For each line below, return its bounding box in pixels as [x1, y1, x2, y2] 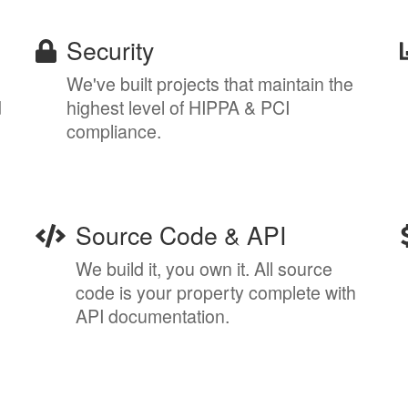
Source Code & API [76, 217, 286, 252]
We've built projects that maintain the [66, 70, 353, 97]
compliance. [66, 117, 161, 144]
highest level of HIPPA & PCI [66, 94, 290, 120]
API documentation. [76, 302, 229, 329]
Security [66, 32, 154, 67]
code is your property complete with [76, 279, 356, 305]
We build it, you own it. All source [76, 255, 332, 281]
